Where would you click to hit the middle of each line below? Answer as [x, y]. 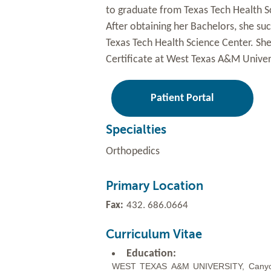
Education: [151, 254]
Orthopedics [132, 152]
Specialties [136, 130]
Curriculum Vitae [154, 235]
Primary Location [154, 186]
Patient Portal [182, 98]
